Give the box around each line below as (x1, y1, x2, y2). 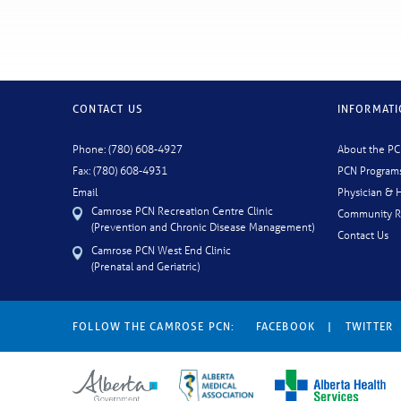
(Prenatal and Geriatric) (90, 257, 200, 273)
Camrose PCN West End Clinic (90, 241, 231, 257)
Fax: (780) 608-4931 (73, 161, 167, 177)
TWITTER (345, 318, 394, 334)
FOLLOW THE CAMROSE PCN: (73, 318, 235, 334)
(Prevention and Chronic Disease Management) (90, 218, 314, 234)
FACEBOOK (255, 318, 316, 334)
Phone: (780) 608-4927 (73, 140, 183, 156)
